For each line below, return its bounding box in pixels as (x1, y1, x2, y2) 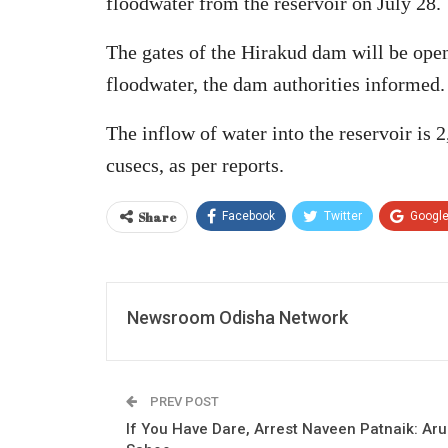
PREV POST (147, 393, 219, 409)
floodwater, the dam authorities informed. (106, 72, 445, 95)
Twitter (324, 208, 362, 223)
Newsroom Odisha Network (127, 306, 348, 328)
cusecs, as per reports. (106, 153, 284, 176)
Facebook (222, 208, 275, 223)
